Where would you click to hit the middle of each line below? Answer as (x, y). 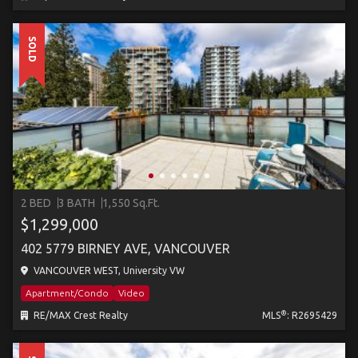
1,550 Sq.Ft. (131, 203)
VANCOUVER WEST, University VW (108, 270)
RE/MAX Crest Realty (80, 315)
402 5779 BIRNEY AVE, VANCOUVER (125, 249)
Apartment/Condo (67, 293)
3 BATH (77, 203)
